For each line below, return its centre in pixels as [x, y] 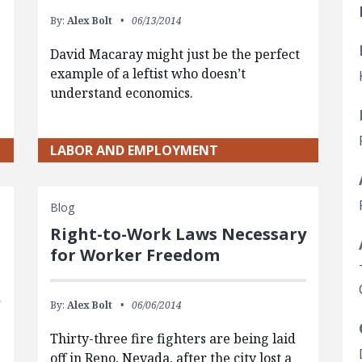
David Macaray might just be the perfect [175, 54]
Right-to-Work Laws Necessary [178, 234]
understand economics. [121, 93]
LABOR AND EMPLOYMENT [134, 150]
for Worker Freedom [135, 255]
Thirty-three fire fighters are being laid [173, 338]
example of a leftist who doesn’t [147, 73]
